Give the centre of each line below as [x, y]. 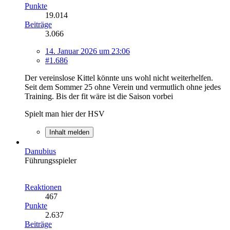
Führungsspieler [51, 160]
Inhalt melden [69, 132]
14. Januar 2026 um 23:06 [88, 51]
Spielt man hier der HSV [65, 113]
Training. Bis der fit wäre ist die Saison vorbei [99, 96]
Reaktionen [43, 187]
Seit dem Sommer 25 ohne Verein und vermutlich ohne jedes [123, 87]
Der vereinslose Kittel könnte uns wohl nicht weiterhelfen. [119, 78]
